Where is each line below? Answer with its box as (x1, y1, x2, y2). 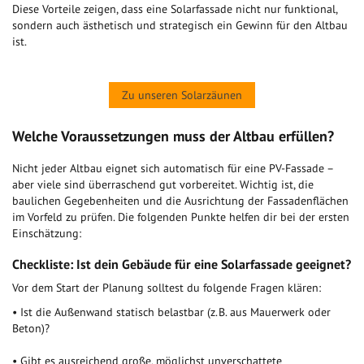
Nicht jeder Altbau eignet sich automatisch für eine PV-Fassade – (12, 161, 333, 176)
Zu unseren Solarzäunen (122, 88, 242, 103)
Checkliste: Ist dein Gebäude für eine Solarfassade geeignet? (12, 256, 351, 273)
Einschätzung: (12, 226, 81, 241)
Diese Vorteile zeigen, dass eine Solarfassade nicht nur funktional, (12, 2, 337, 17)
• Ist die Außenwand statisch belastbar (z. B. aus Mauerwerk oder (12, 305, 331, 320)
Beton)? (12, 321, 50, 336)
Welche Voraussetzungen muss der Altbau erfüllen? (12, 127, 334, 146)
